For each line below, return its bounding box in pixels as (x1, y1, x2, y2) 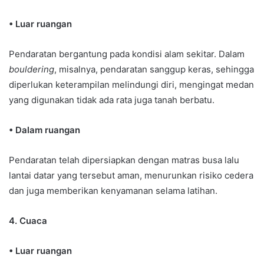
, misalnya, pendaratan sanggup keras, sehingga (54, 63, 254, 75)
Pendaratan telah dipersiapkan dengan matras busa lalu (9, 154, 239, 166)
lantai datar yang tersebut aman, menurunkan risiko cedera (9, 169, 253, 181)
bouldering (9, 63, 54, 75)
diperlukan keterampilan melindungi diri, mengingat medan (9, 78, 254, 90)
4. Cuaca (9, 214, 47, 226)
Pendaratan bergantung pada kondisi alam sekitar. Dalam (9, 48, 245, 60)
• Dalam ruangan (9, 124, 80, 136)
